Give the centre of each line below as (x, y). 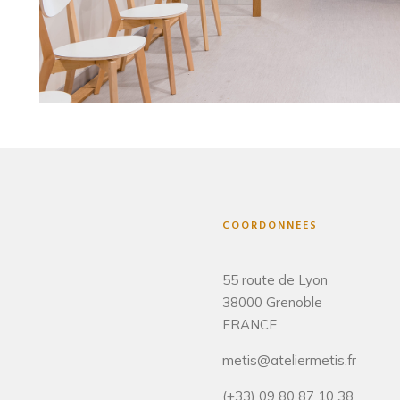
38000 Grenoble (272, 302)
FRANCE (250, 324)
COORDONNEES (270, 225)
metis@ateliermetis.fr (289, 360)
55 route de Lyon (275, 279)
